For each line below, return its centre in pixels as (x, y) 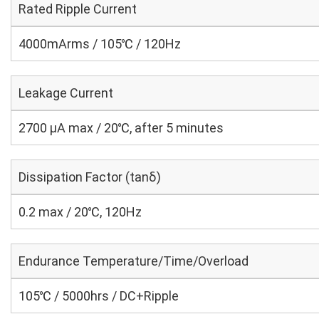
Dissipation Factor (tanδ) (90, 177)
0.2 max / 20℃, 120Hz (80, 212)
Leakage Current (66, 93)
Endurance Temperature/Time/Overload (134, 261)
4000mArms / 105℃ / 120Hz (100, 44)
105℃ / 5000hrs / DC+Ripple (99, 296)
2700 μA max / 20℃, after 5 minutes (121, 128)
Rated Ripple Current (78, 9)
